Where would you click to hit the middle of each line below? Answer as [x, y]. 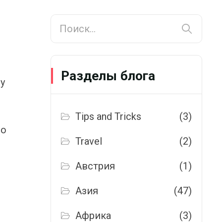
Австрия [95, 166]
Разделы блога [108, 76]
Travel [89, 141]
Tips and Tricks [109, 116]
